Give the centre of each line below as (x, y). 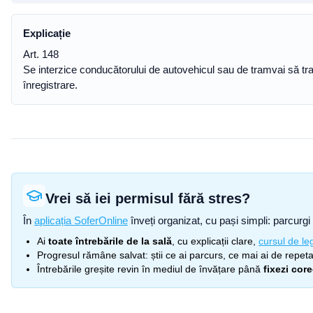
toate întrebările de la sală (110, 241)
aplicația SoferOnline (81, 220)
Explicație (47, 33)
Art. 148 (41, 54)
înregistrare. (50, 85)
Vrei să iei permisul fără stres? (148, 198)
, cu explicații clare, (214, 241)
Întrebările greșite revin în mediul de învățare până (149, 269)
